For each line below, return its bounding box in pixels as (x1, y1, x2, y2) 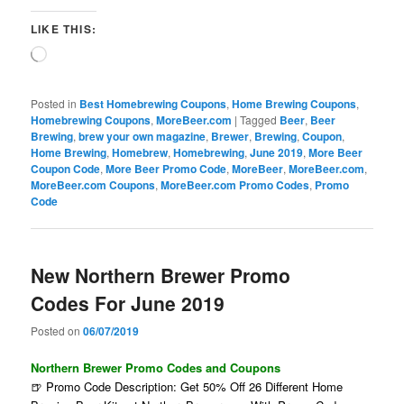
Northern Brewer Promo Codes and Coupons (31, 359, 281, 377)
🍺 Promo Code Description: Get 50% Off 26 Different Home (31, 378, 344, 396)
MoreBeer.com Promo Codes (161, 176, 310, 193)
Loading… (46, 45, 98, 61)
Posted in (31, 95, 78, 111)
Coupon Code (31, 160, 101, 177)
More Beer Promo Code (106, 160, 227, 177)
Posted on (31, 323, 84, 339)
